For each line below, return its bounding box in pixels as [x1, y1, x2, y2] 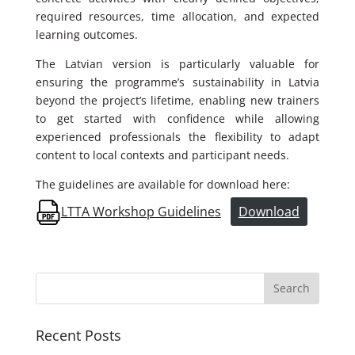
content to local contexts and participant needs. [35, 147, 289, 162]
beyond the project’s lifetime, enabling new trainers [35, 92, 320, 108]
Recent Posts [35, 325, 121, 345]
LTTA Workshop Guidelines [60, 203, 221, 221]
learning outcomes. [35, 26, 138, 42]
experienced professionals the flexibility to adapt [35, 128, 320, 144]
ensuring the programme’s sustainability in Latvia [35, 74, 320, 90]
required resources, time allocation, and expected [35, 8, 320, 24]
